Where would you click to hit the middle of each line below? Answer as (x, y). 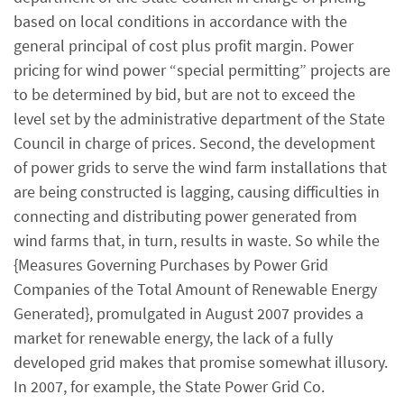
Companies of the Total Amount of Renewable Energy (195, 289)
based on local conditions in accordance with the (180, 21)
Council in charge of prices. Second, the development (194, 142)
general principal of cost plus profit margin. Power (184, 45)
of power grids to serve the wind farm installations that (200, 167)
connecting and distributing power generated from (185, 216)
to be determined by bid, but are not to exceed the (184, 94)
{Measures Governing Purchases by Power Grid (171, 264)
